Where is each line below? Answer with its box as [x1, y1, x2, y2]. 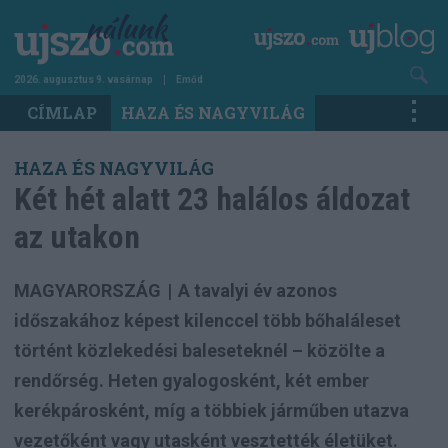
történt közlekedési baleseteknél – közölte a [14, 339, 385, 361]
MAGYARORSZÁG [14, 279, 161, 301]
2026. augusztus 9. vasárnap [14, 73, 153, 85]
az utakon [14, 217, 140, 256]
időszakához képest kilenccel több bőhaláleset [14, 309, 401, 331]
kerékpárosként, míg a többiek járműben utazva [14, 399, 409, 421]
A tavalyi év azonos [178, 279, 337, 301]
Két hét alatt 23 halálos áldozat [14, 179, 410, 218]
